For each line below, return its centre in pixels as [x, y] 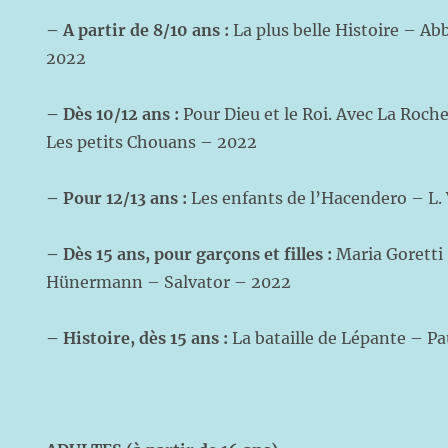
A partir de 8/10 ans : [148, 30]
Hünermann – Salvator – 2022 [169, 282]
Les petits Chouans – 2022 [152, 142]
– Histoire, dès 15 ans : [139, 338]
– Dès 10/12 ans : [113, 114]
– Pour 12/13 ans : [119, 198]
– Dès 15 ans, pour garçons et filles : [191, 254]
